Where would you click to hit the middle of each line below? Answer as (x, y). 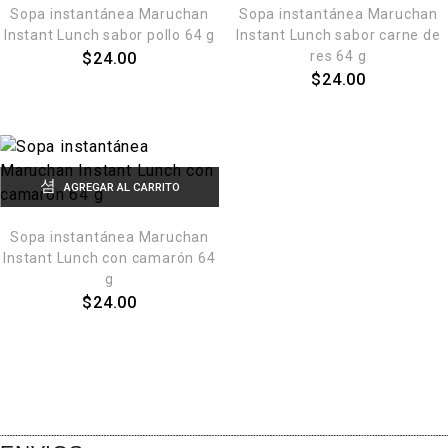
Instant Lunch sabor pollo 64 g (109, 35)
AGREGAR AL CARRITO (120, 187)
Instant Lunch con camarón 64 (109, 258)
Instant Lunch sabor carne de (338, 35)
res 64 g (338, 56)
